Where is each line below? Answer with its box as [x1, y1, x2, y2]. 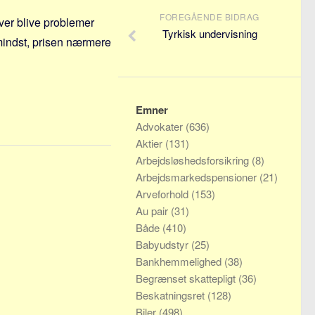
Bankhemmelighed [136, 254, 224, 269]
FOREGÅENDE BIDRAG [160, 11, 259, 22]
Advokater [136, 119, 186, 134]
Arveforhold [136, 186, 191, 201]
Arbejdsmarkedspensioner [136, 169, 259, 184]
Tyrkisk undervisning [162, 26, 257, 41]
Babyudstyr [136, 237, 191, 252]
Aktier [136, 136, 165, 150]
